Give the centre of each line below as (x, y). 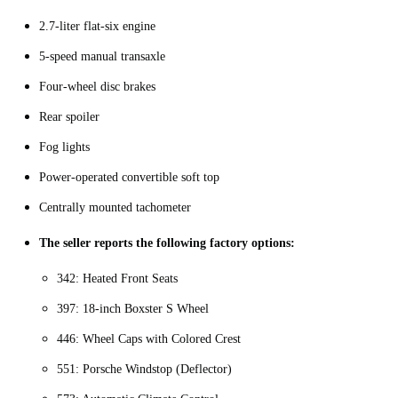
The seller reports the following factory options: (167, 243)
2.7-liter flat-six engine (97, 26)
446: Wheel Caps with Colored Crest (149, 338)
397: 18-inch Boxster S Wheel (133, 308)
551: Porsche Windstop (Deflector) (144, 369)
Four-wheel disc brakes (97, 86)
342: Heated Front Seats (117, 278)
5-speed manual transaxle (102, 56)
